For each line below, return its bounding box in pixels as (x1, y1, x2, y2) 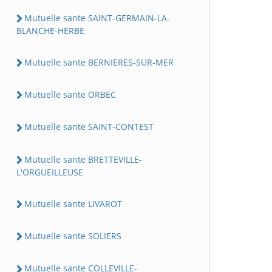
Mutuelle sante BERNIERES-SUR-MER (24, 56, 174, 68)
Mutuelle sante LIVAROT (24, 197, 122, 209)
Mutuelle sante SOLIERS (24, 230, 121, 242)
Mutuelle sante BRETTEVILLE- (24, 153, 142, 165)
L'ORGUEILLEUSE (16, 166, 83, 178)
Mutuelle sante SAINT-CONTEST (24, 121, 154, 133)
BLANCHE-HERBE (16, 24, 84, 36)
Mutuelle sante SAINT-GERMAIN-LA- (24, 12, 170, 24)
